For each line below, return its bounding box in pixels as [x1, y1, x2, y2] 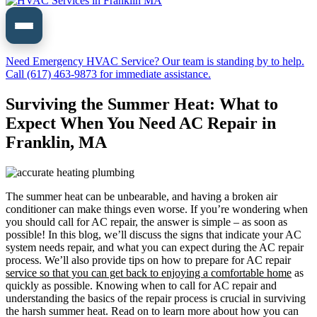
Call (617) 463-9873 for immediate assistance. [6, 68, 211, 80]
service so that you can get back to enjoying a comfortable [6, 266, 264, 279]
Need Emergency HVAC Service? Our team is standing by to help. [6, 55, 304, 67]
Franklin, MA [6, 132, 107, 151]
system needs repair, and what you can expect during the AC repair [6, 241, 304, 253]
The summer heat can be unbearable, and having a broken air [6, 190, 277, 202]
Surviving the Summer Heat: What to [6, 94, 278, 113]
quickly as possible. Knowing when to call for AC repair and [6, 279, 277, 292]
